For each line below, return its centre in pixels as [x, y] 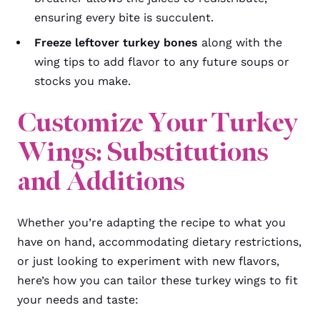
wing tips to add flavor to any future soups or [162, 61]
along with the [240, 42]
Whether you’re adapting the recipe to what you [151, 222]
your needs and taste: [78, 299]
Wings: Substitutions [142, 151]
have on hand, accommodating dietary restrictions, [159, 241]
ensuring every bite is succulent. [124, 17]
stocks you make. [82, 81]
